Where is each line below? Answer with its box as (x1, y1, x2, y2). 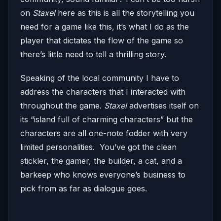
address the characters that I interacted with (20, 87, 185, 97)
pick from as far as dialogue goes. (20, 184, 147, 194)
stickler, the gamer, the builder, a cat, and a (20, 156, 182, 166)
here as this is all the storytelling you (55, 8, 194, 18)
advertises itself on (127, 101, 199, 111)
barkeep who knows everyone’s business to (20, 170, 185, 180)
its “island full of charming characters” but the (20, 114, 193, 125)
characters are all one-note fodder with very (20, 128, 187, 139)
